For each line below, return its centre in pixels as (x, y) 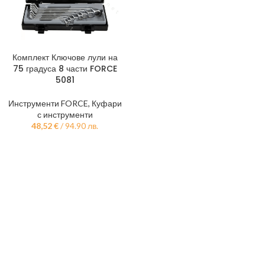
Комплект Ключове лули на (65, 57)
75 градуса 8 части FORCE (65, 69)
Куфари (106, 103)
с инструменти (65, 114)
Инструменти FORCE (48, 103)
